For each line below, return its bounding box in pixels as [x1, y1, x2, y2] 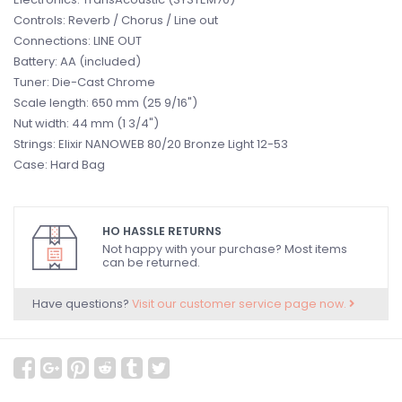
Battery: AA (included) [13, 53, 141, 70]
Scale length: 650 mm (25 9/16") [13, 94, 197, 111]
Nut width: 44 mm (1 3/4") [13, 115, 159, 132]
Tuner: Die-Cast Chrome [13, 74, 155, 91]
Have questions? [32, 296, 132, 311]
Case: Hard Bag [13, 156, 105, 173]
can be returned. [102, 255, 200, 271]
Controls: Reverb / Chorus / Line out [13, 12, 218, 29]
